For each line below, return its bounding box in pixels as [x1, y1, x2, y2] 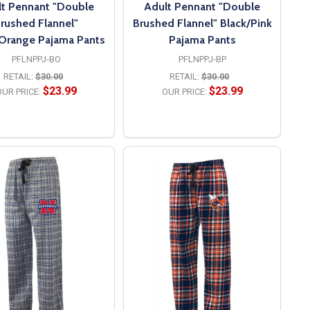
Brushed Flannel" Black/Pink [132, 16, 272, 30]
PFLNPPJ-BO [11, 53, 61, 64]
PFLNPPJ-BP [178, 53, 226, 64]
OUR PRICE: [161, 86, 207, 97]
